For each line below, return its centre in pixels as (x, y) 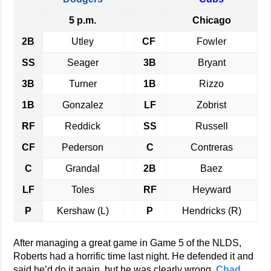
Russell (211, 126)
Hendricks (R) (211, 211)
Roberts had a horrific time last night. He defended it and (134, 256)
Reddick (83, 126)
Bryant (211, 63)
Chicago (211, 20)
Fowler (212, 41)
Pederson (83, 147)
